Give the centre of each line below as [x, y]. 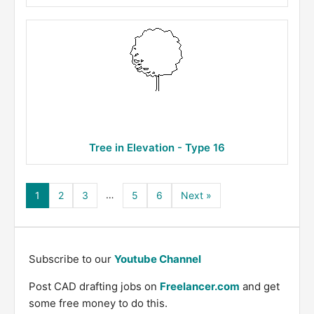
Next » [196, 195]
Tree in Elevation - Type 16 [157, 148]
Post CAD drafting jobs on [94, 286]
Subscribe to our [71, 259]
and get [260, 286]
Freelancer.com [200, 286]
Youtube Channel [158, 259]
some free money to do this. [98, 303]
